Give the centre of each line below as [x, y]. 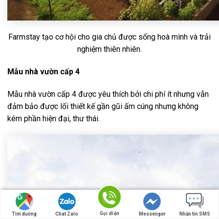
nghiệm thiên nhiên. [109, 49]
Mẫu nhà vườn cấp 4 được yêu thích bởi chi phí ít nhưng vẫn [108, 94]
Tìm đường [24, 214]
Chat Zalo [67, 214]
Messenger [152, 214]
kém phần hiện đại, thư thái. [54, 118]
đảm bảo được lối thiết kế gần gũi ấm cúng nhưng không [103, 106]
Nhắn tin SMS [195, 214]
